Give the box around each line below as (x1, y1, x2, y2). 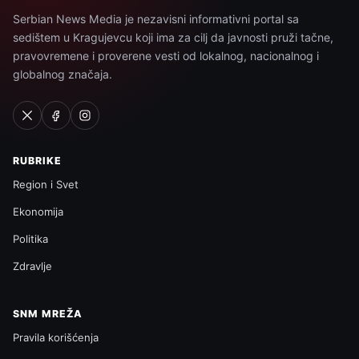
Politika (13, 232, 48, 245)
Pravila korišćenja (13, 330, 99, 344)
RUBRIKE (13, 154, 62, 167)
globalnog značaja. (13, 67, 112, 81)
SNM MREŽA (13, 307, 83, 320)
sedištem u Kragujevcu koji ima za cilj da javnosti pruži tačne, (13, 30, 333, 44)
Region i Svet (13, 177, 79, 191)
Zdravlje (13, 259, 52, 272)
